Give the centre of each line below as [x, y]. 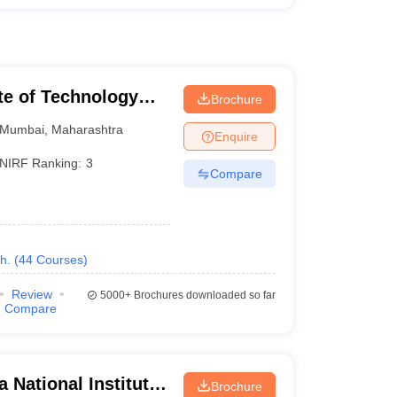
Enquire [236, 136]
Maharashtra [88, 129]
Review [31, 294]
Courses [59, 260]
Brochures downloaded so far [203, 295]
